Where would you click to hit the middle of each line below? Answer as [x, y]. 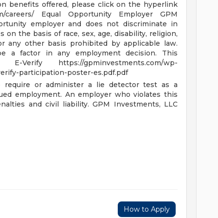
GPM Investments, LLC [135, 104]
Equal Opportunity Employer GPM [109, 14]
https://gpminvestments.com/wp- [118, 63]
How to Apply [147, 209]
